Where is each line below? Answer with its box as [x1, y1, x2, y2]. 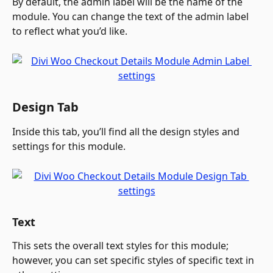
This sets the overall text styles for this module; [12, 239, 231, 252]
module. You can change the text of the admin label [12, 10, 251, 24]
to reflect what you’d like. [12, 24, 127, 38]
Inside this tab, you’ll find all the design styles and [12, 125, 242, 139]
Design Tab [12, 99, 79, 116]
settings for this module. [12, 140, 126, 154]
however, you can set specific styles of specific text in [12, 253, 257, 267]
